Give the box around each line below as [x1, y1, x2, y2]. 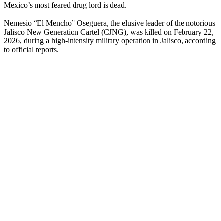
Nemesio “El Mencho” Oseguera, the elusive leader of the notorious [4, 18, 215, 27]
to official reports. [4, 45, 59, 54]
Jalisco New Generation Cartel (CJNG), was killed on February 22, [4, 27, 214, 36]
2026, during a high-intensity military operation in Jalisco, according [4, 36, 216, 45]
